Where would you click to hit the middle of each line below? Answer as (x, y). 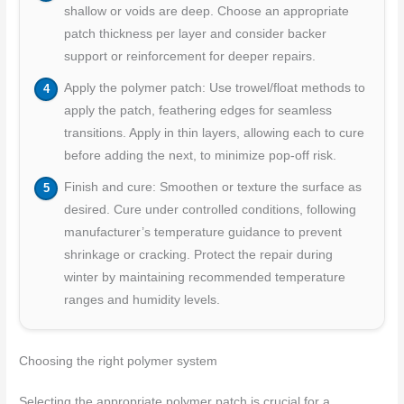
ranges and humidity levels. (142, 300)
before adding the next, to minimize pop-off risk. (200, 156)
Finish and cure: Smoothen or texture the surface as (212, 188)
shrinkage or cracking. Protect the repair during (198, 255)
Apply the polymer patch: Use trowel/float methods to (214, 88)
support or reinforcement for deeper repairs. (189, 57)
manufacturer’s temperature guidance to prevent (202, 233)
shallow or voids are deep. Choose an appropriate (206, 12)
